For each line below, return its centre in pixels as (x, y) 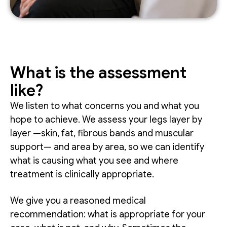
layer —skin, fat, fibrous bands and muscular (102, 134)
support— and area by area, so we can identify (107, 147)
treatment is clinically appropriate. (82, 175)
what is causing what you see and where (94, 161)
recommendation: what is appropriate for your (108, 215)
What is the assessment (98, 73)
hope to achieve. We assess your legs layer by (106, 120)
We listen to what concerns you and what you (105, 106)
